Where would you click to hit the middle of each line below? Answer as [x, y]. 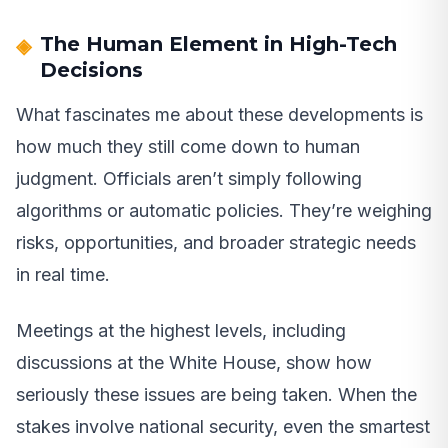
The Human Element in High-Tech [218, 44]
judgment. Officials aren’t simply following [189, 179]
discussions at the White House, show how [194, 363]
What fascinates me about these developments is [219, 115]
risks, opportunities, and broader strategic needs [216, 243]
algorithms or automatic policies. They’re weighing [224, 211]
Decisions [91, 70]
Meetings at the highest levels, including [181, 331]
